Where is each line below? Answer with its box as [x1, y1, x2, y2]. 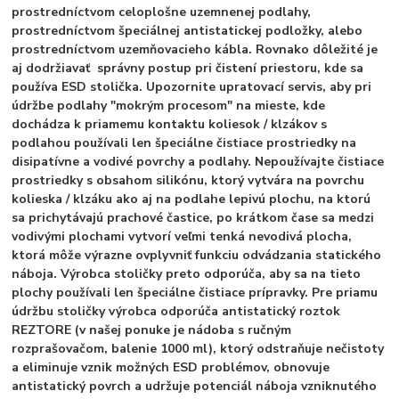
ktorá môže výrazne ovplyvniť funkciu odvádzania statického [12, 247, 382, 264]
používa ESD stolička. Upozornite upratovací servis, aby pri [12, 78, 372, 95]
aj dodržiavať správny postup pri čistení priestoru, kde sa [12, 60, 364, 77]
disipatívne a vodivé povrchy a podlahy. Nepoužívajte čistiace [12, 153, 385, 170]
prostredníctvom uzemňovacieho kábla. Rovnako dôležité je [12, 41, 379, 58]
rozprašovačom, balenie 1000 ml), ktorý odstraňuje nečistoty [12, 340, 385, 357]
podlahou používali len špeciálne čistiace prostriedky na [12, 134, 357, 151]
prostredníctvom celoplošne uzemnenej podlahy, [12, 4, 312, 20]
